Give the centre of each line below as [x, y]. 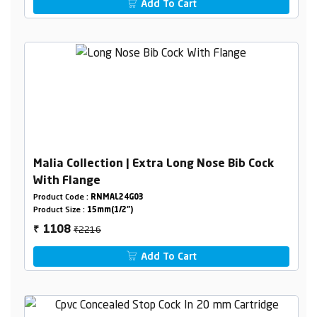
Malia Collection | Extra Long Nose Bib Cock [153, 165]
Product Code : [62, 198]
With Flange [67, 181]
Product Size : [60, 211]
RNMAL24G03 [117, 198]
